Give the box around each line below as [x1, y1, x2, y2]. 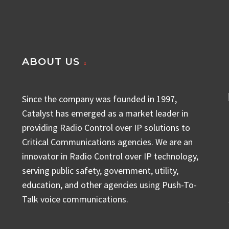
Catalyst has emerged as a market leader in [22, 107, 188, 120]
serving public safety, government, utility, [22, 165, 178, 177]
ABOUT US [22, 56, 80, 68]
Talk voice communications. [22, 193, 128, 205]
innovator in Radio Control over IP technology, [22, 150, 198, 163]
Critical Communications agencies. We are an [22, 136, 193, 148]
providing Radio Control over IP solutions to [22, 122, 190, 134]
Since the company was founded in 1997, [22, 93, 177, 105]
